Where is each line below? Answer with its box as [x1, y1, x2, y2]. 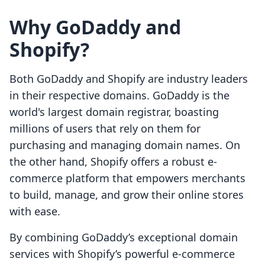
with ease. [9, 204, 60, 219]
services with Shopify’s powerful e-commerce [9, 247, 235, 261]
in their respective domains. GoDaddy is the [9, 88, 230, 103]
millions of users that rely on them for [9, 121, 201, 136]
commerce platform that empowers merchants [9, 171, 245, 186]
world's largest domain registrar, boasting [9, 105, 219, 119]
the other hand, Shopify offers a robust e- [9, 154, 217, 169]
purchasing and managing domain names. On [9, 138, 240, 153]
